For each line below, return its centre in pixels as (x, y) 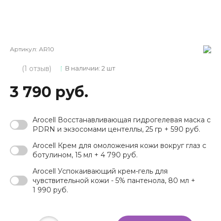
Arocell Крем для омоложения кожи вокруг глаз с (119, 145)
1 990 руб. (50, 190)
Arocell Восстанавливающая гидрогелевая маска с (122, 120)
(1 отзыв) (37, 68)
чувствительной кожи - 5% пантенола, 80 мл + (114, 180)
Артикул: (24, 49)
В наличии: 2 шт (90, 68)
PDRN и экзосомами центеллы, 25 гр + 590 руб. (116, 129)
